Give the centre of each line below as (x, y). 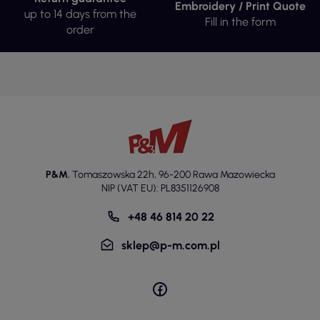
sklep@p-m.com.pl (171, 245)
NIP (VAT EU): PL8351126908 (160, 189)
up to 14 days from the (80, 14)
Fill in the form (240, 22)
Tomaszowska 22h (113, 175)
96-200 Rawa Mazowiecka (216, 175)
